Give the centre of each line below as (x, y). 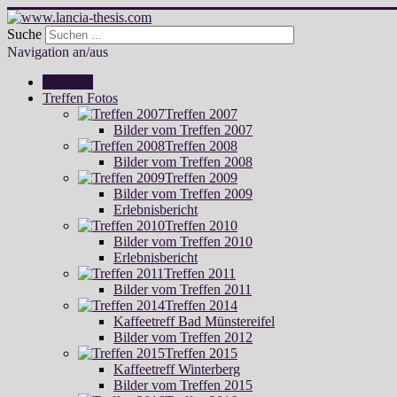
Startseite (68, 82)
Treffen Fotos (80, 98)
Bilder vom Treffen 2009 (183, 194)
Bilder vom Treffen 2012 (183, 337)
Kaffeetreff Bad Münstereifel (194, 321)
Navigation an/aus (58, 52)
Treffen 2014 (201, 305)
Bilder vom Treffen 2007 (183, 130)
